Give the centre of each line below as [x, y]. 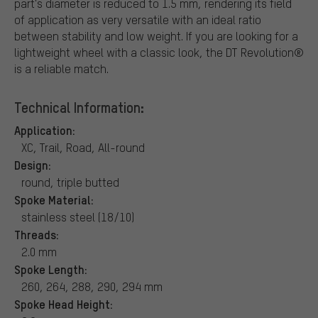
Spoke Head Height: [64, 303]
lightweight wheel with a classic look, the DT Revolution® [159, 52]
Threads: [37, 234]
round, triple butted [70, 182]
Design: [33, 164]
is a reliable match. [61, 68]
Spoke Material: [54, 199]
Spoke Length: [51, 269]
